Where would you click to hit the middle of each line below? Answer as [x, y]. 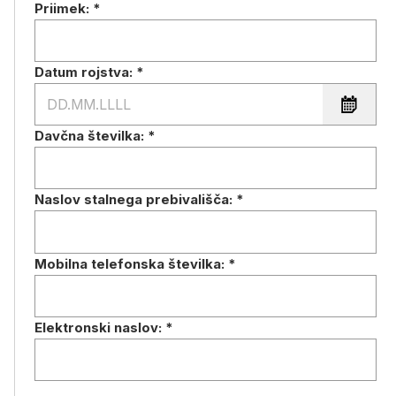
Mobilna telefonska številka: [131, 264]
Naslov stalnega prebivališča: [135, 199]
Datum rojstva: [85, 72]
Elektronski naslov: [100, 327]
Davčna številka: [91, 136]
